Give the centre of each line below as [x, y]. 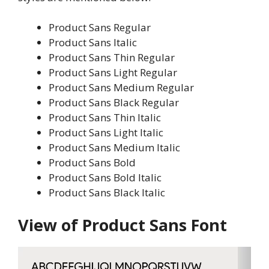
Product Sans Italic [93, 43]
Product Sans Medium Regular [121, 88]
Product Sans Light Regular [113, 73]
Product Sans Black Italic [107, 193]
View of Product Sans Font [122, 225]
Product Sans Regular [100, 28]
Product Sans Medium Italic [114, 148]
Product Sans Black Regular [114, 103]
